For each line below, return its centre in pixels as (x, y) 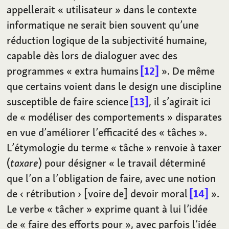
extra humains (108, 71)
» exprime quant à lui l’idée (147, 209)
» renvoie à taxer (184, 147)
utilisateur (89, 9)
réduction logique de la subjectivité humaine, (107, 40)
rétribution (51, 193)
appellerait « (35, 9)
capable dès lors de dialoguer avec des (92, 55)
